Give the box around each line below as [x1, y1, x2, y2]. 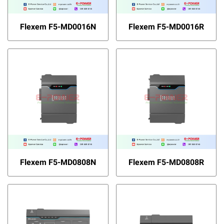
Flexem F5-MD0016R [128, 22, 204, 31]
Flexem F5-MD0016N [19, 22, 96, 31]
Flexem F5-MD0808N [19, 157, 96, 167]
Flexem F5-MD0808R [128, 157, 204, 167]
